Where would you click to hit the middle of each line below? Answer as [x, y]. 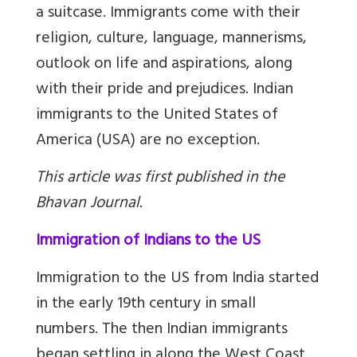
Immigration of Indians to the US [148, 242]
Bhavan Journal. [89, 205]
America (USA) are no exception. [148, 142]
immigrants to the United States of [157, 116]
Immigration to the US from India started [177, 280]
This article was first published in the [160, 179]
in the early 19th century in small [146, 305]
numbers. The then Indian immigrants [162, 331]
